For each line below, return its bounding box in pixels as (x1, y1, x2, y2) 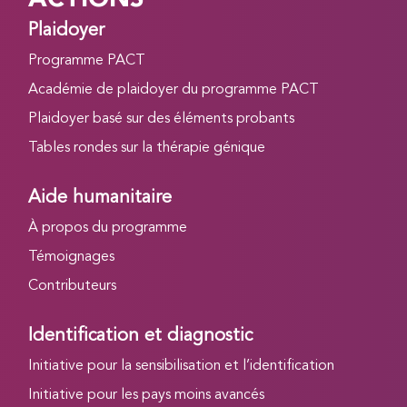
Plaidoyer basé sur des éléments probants (28, 111, 295, 126)
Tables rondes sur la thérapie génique (28, 140, 266, 155)
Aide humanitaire (28, 188, 173, 207)
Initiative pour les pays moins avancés (28, 387, 265, 402)
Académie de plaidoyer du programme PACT (28, 82, 320, 97)
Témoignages (28, 249, 115, 264)
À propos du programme (28, 220, 188, 235)
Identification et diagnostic (28, 326, 253, 345)
